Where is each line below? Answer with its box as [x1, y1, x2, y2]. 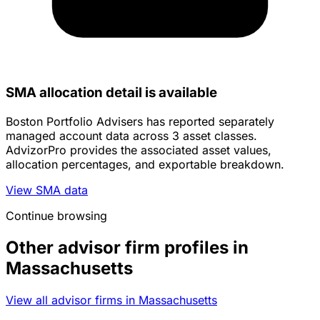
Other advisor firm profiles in [6, 237, 249, 259]
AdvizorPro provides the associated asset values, [6, 143, 271, 158]
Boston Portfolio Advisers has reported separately [6, 114, 274, 129]
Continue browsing [6, 209, 107, 224]
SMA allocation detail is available [6, 84, 217, 101]
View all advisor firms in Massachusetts [6, 292, 217, 307]
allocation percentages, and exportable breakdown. [6, 157, 284, 172]
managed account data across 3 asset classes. [6, 129, 257, 144]
